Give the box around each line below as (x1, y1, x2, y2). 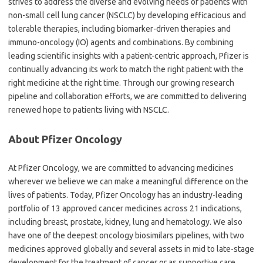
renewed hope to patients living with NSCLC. (8, 104, 169, 114)
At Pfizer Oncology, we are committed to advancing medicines (8, 163, 234, 173)
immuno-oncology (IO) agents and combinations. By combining (8, 37, 234, 47)
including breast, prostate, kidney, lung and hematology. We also (8, 217, 242, 227)
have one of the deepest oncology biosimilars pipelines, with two (8, 230, 244, 240)
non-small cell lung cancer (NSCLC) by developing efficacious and (8, 10, 246, 20)
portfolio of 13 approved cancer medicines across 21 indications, (8, 203, 242, 213)
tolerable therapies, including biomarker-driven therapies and (8, 23, 231, 33)
